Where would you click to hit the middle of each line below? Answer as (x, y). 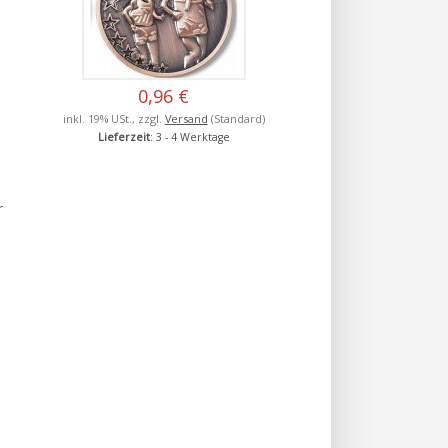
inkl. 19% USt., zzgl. (113, 118)
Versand (186, 118)
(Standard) (236, 118)
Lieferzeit (123, 136)
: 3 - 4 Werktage (189, 136)
